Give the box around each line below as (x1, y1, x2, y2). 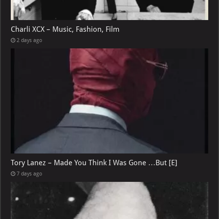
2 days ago (17, 37, 43, 44)
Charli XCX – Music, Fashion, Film (11, 24, 120, 34)
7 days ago (17, 170, 43, 177)
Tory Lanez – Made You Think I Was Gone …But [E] (11, 158, 178, 167)
